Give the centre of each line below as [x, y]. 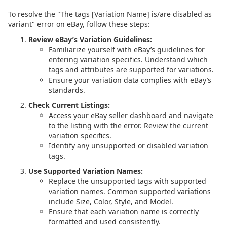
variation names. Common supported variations [130, 191]
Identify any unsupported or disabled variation [128, 146]
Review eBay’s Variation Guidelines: [90, 39]
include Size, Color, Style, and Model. [111, 201]
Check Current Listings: [69, 105]
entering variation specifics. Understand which [128, 60]
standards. [67, 90]
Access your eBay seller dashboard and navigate [131, 115]
